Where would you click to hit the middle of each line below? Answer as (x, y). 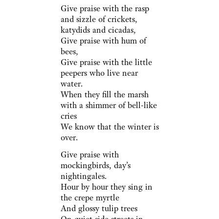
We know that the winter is (109, 127)
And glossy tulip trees (99, 208)
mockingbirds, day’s (95, 165)
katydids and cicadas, (98, 30)
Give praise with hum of (103, 41)
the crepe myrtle (90, 198)
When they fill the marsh (104, 95)
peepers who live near (99, 73)
